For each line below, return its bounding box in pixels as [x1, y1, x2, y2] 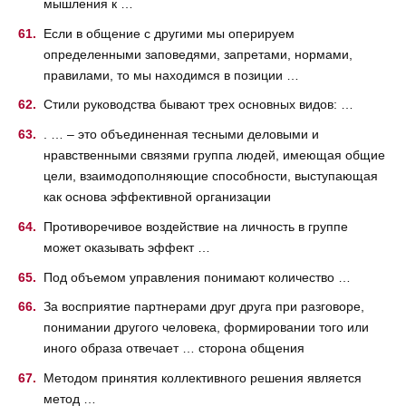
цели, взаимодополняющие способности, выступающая [43, 169, 378, 184]
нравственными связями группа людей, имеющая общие [43, 148, 385, 163]
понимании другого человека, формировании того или [43, 320, 369, 335]
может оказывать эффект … [43, 239, 210, 255]
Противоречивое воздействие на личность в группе [43, 218, 348, 234]
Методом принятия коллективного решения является [43, 371, 362, 386]
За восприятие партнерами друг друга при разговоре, [43, 299, 364, 314]
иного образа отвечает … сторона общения [43, 341, 304, 356]
